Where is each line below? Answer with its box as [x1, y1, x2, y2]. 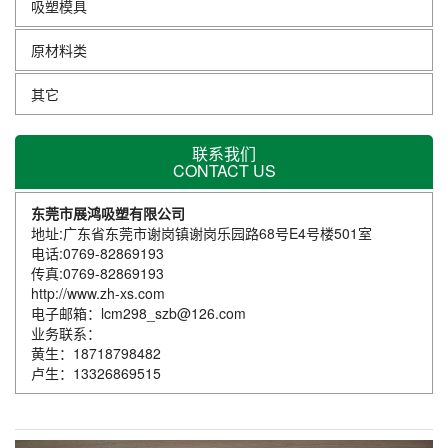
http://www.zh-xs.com [31, 283, 165, 303]
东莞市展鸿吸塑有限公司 [31, 203, 185, 223]
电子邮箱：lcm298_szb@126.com [31, 303, 246, 323]
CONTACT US [172, 159, 276, 182]
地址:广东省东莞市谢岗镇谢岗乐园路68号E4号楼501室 [31, 223, 372, 243]
